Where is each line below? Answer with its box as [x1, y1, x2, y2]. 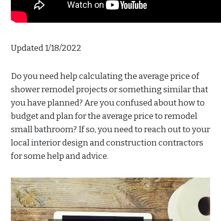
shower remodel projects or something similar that [11, 84, 208, 95]
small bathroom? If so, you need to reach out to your [11, 124, 210, 135]
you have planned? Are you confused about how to [11, 97, 205, 108]
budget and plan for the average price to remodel [11, 110, 197, 121]
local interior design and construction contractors [11, 137, 203, 148]
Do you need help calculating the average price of [11, 71, 199, 81]
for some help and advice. [11, 150, 109, 161]
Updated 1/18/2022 [11, 42, 81, 53]
